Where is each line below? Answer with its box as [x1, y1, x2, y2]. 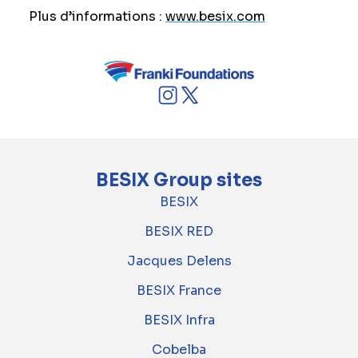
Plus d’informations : [28, 8, 165, 25]
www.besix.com [165, 8, 265, 25]
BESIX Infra [143, 312, 215, 329]
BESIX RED [145, 223, 213, 241]
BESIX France [137, 282, 221, 300]
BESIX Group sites [96, 169, 262, 192]
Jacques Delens [126, 253, 232, 270]
